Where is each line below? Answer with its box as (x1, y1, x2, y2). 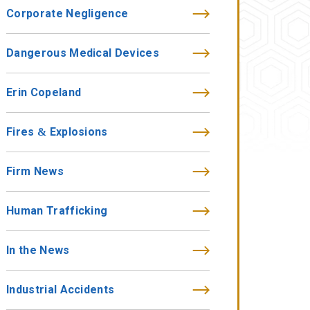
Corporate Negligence (6, 8, 129, 19)
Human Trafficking (6, 205, 108, 217)
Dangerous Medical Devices (6, 47, 159, 59)
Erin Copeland (6, 86, 82, 98)
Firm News (6, 165, 64, 177)
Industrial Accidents (6, 284, 115, 295)
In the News (6, 244, 70, 256)
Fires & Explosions (6, 126, 108, 138)
